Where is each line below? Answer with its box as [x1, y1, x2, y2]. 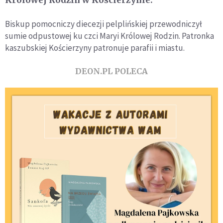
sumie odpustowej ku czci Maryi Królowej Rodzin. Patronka [5, 30, 214, 41]
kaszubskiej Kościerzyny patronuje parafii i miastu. [5, 42, 185, 53]
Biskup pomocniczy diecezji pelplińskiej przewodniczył [5, 18, 202, 29]
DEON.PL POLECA [75, 66, 148, 76]
